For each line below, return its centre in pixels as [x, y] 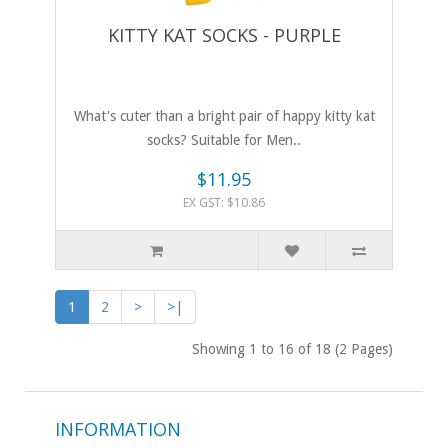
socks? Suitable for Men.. [224, 140]
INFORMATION [118, 429]
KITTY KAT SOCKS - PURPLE [224, 35]
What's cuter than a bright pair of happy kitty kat [224, 116]
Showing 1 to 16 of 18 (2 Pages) [292, 349]
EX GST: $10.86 [224, 203]
